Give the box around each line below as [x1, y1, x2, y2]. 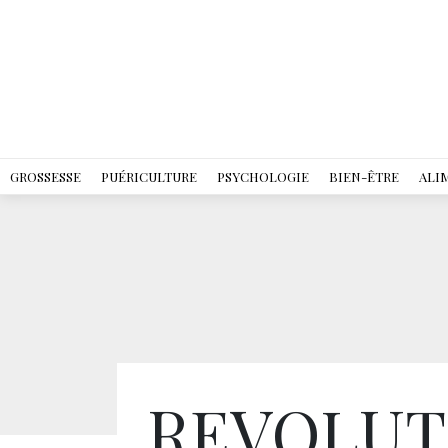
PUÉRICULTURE [101, 168, 197, 185]
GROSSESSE [10, 168, 81, 185]
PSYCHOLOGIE [217, 168, 309, 185]
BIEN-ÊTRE [329, 168, 399, 185]
